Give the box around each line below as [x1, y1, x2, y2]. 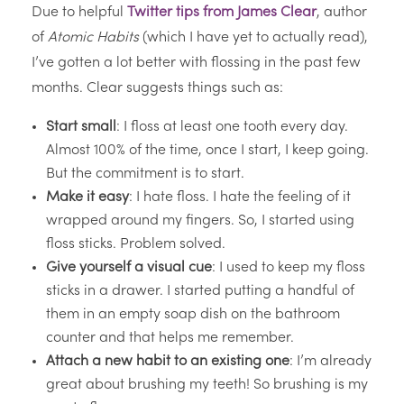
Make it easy [46, 190, 129, 206]
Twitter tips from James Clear [127, 5, 317, 21]
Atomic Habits [48, 31, 139, 46]
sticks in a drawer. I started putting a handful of [46, 284, 354, 299]
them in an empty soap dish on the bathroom [46, 308, 340, 323]
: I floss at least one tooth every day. [116, 120, 348, 135]
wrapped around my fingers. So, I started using [46, 214, 354, 229]
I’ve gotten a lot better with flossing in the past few [32, 56, 361, 71]
